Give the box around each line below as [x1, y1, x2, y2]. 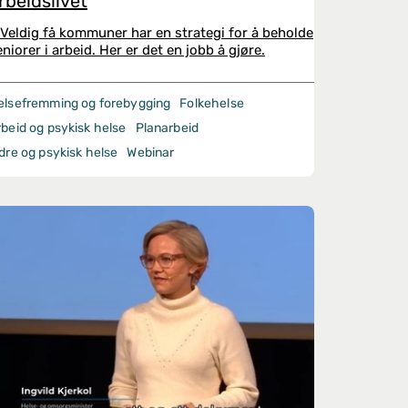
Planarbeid [135, 120, 199, 136]
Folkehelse [179, 96, 244, 111]
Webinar [127, 145, 175, 160]
